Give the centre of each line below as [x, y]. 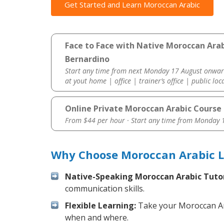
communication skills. [105, 189]
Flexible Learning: [100, 206]
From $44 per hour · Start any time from [129, 120]
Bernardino [87, 59]
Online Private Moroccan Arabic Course [143, 109]
